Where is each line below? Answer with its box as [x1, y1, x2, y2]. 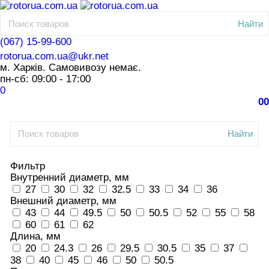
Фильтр [10, 160, 45, 172]
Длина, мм [10, 230, 61, 242]
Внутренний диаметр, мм [10, 171, 129, 183]
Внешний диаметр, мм [10, 195, 116, 207]
